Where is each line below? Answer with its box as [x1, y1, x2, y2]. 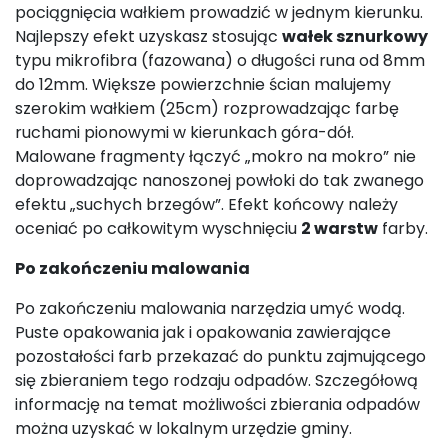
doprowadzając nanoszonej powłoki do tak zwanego [15, 168, 424, 192]
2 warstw [301, 216, 378, 240]
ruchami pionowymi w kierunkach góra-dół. [15, 120, 354, 144]
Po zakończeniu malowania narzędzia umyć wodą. [15, 296, 405, 320]
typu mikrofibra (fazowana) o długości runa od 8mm [15, 48, 425, 72]
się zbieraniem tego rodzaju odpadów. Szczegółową [15, 368, 418, 392]
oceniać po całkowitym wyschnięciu [15, 216, 301, 240]
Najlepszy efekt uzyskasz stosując [15, 24, 282, 48]
